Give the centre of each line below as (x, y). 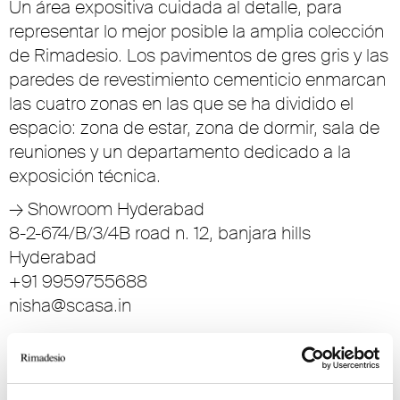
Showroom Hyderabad (114, 209)
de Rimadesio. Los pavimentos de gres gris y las (199, 55)
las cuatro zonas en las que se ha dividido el (181, 104)
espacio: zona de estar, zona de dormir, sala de (194, 128)
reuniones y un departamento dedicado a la (180, 152)
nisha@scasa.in (70, 305)
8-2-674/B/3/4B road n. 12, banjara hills (160, 233)
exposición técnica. (85, 176)
